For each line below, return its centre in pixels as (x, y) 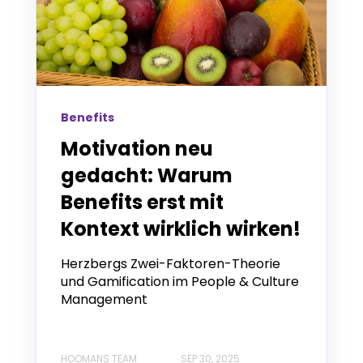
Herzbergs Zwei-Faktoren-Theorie (171, 263)
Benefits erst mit (142, 202)
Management (104, 299)
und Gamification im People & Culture (180, 281)
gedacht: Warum (147, 175)
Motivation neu (137, 148)
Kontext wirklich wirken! (181, 228)
